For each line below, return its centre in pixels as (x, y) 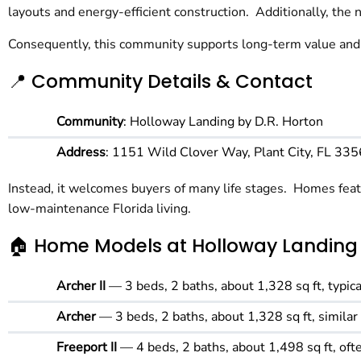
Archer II (83, 286)
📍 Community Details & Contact (160, 81)
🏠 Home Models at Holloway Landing (183, 245)
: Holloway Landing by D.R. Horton (223, 121)
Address (81, 152)
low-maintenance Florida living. (100, 208)
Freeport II (87, 347)
